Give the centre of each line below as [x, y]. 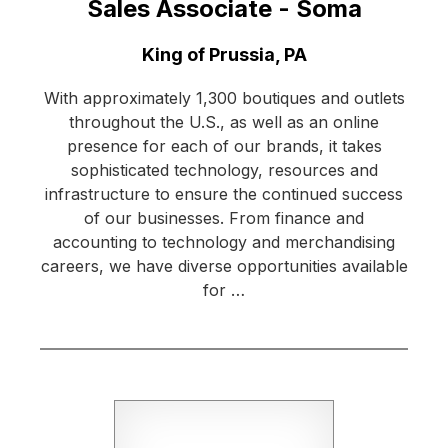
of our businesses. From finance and [224, 218]
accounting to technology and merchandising [224, 242]
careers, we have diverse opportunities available [224, 266]
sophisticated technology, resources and [224, 170]
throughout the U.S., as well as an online [224, 122]
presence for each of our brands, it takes [224, 146]
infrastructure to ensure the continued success [224, 194]
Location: [80, 54]
